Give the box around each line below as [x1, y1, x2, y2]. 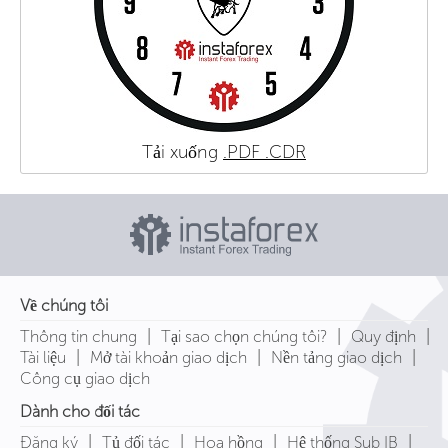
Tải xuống [142, 141, 223, 164]
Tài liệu [20, 348, 66, 368]
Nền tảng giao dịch [271, 348, 402, 368]
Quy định [351, 327, 416, 347]
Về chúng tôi [20, 296, 108, 316]
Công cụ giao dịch [20, 369, 150, 389]
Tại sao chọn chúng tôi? [161, 327, 327, 347]
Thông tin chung [20, 327, 137, 347]
